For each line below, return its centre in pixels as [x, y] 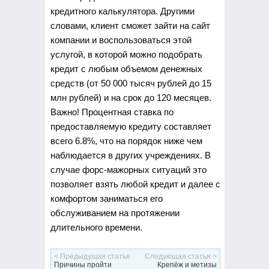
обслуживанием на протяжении [115, 213]
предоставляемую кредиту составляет [131, 126]
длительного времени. [96, 227]
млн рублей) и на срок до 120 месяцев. [131, 98]
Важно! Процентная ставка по [112, 112]
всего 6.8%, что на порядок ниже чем [126, 141]
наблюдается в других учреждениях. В [130, 155]
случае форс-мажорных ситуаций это [128, 170]
